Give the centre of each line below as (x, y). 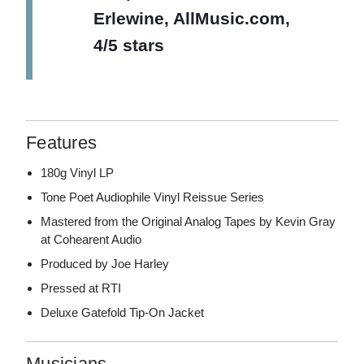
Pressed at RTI (81, 288)
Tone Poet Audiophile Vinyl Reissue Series (153, 197)
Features (61, 142)
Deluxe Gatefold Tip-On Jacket (123, 312)
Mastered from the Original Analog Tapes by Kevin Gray (188, 221)
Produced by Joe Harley (105, 263)
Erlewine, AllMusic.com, (192, 19)
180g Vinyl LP (78, 172)
